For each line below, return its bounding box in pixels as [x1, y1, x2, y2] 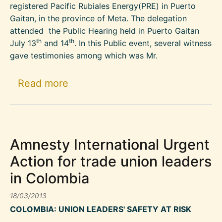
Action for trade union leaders [10, 153, 212, 170]
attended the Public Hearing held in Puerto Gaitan [10, 25, 199, 36]
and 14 [42, 38, 69, 48]
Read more [18, 77, 68, 89]
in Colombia [10, 169, 89, 187]
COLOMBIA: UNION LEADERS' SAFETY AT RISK [10, 204, 191, 215]
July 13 [10, 38, 36, 48]
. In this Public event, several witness [74, 38, 212, 48]
